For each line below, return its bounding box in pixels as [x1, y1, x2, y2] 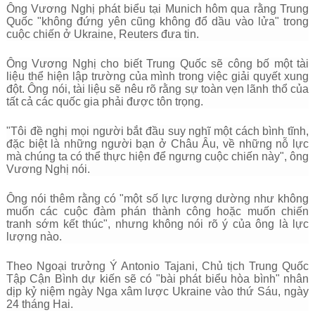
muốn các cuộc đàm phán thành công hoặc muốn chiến [6, 205, 309, 217]
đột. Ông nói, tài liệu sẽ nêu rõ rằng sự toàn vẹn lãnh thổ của [6, 83, 309, 95]
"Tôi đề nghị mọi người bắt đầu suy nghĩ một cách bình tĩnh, [6, 125, 309, 137]
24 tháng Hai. [6, 298, 73, 310]
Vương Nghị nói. [6, 163, 90, 175]
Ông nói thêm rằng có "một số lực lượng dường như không [6, 193, 309, 205]
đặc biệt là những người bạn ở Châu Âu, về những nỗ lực [6, 138, 309, 150]
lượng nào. [6, 231, 62, 243]
